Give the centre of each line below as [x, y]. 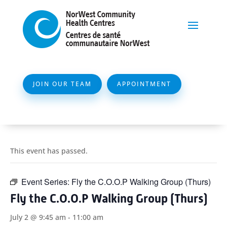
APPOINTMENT [144, 84]
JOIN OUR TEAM [62, 84]
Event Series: [46, 182]
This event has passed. [49, 151]
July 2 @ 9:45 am [38, 217]
